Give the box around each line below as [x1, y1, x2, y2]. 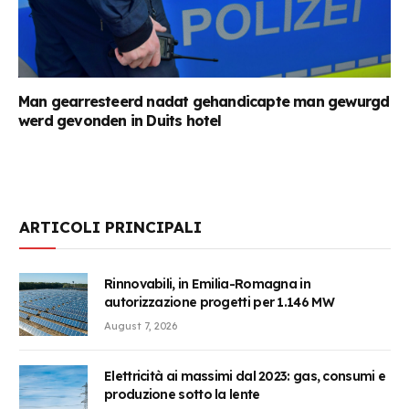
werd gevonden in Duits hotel [18, 111, 222, 131]
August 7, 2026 [104, 320, 177, 333]
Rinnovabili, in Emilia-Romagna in [104, 276, 310, 293]
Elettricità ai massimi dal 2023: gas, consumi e [104, 367, 386, 384]
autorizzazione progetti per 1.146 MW [104, 294, 334, 311]
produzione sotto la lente [104, 385, 260, 403]
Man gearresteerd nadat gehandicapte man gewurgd [18, 92, 390, 111]
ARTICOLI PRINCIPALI [19, 217, 202, 237]
